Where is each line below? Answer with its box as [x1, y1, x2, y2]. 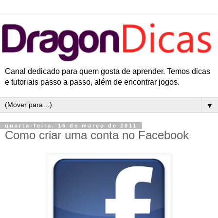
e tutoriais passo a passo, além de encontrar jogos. [5, 78, 180, 87]
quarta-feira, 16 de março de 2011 [5, 123, 137, 129]
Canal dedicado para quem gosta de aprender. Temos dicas [5, 67, 210, 76]
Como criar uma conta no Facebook [5, 128, 189, 142]
